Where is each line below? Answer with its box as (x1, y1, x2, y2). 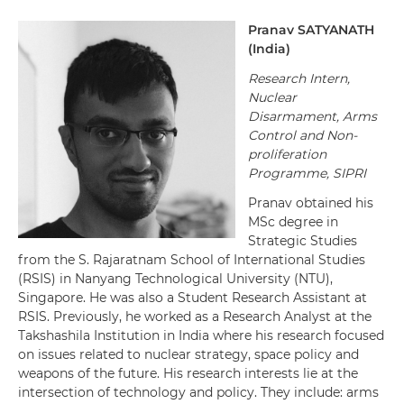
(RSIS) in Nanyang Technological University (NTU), (18, 271, 333, 287)
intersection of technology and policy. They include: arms (18, 384, 379, 400)
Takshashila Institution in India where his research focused (18, 327, 384, 344)
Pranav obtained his (248, 195, 373, 211)
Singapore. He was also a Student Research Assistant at (18, 289, 367, 306)
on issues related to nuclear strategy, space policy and (18, 346, 359, 363)
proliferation (248, 146, 326, 162)
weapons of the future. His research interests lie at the (18, 365, 358, 381)
